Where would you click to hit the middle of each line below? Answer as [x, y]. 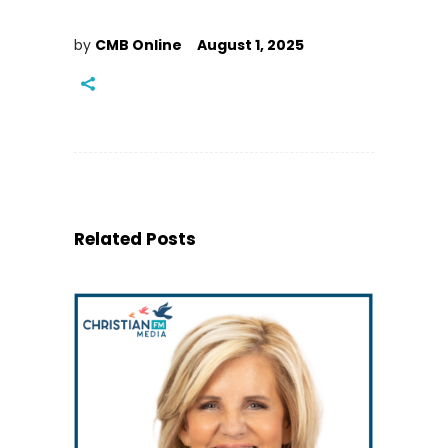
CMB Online [138, 45]
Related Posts [135, 239]
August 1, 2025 [250, 45]
